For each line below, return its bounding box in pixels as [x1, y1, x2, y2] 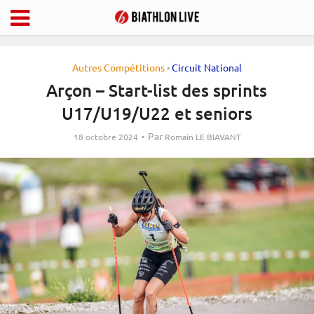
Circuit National [172, 61, 242, 74]
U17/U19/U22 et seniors [61, 102, 252, 124]
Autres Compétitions [72, 61, 165, 74]
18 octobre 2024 [73, 131, 138, 142]
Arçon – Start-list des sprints [46, 79, 268, 101]
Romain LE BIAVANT [164, 131, 241, 142]
